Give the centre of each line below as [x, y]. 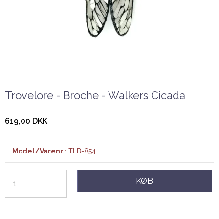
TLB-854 [82, 151]
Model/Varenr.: [39, 151]
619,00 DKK [26, 121]
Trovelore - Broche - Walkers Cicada [95, 95]
